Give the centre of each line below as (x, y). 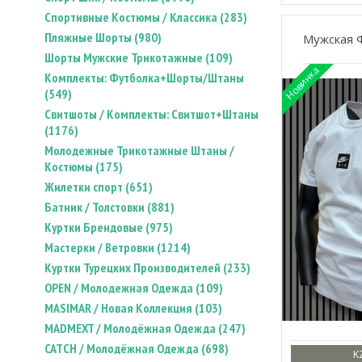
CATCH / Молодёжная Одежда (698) (137, 348)
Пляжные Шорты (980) (103, 37)
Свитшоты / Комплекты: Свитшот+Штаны (152, 114)
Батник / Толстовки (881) (109, 207)
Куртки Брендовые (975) (109, 227)
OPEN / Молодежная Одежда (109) (134, 288)
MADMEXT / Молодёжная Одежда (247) (145, 328)
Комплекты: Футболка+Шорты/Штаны (144, 78)
